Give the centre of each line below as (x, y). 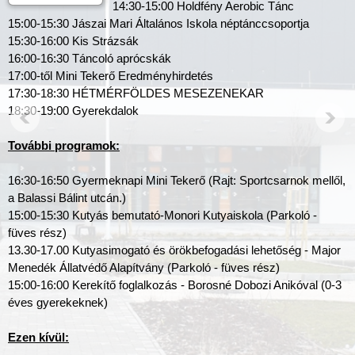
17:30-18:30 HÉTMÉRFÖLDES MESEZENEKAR (136, 94)
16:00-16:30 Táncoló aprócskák (90, 59)
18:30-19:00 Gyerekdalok (73, 111)
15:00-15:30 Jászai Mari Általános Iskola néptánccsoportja (158, 24)
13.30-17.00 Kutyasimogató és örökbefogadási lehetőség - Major (174, 250)
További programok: (64, 146)
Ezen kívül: (38, 338)
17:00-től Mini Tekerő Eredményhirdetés (111, 76)
